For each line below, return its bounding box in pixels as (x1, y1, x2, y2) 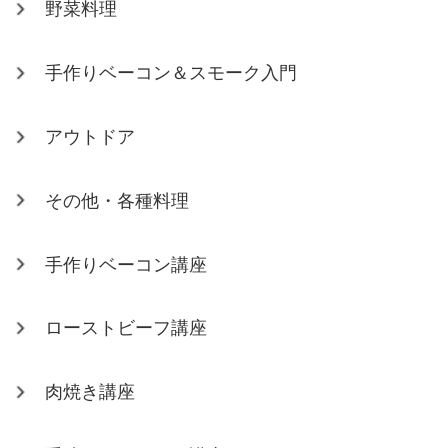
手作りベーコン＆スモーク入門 (45, 63, 298, 84)
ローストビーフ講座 (45, 318, 208, 339)
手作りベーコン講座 (45, 254, 208, 275)
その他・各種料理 (45, 190, 190, 211)
